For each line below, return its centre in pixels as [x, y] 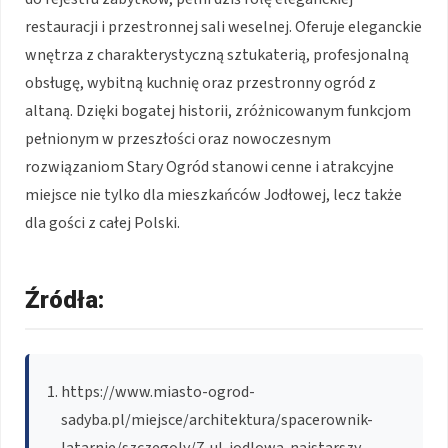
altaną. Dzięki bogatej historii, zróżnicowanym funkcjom [218, 110]
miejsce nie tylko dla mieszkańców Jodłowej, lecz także [213, 194]
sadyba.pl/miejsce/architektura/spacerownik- [217, 419]
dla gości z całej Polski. [102, 222]
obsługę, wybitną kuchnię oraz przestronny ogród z [200, 82]
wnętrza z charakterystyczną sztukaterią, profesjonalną [217, 54]
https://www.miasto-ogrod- [158, 391]
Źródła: [64, 299]
